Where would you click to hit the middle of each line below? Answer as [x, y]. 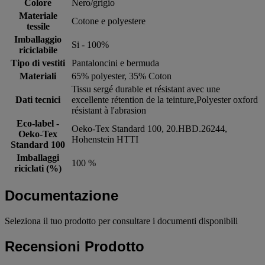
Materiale [38, 16]
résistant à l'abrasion [109, 111]
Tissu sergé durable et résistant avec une [146, 89]
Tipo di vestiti [38, 63]
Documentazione [62, 195]
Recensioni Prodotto [75, 246]
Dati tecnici [38, 100]
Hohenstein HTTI [105, 140]
